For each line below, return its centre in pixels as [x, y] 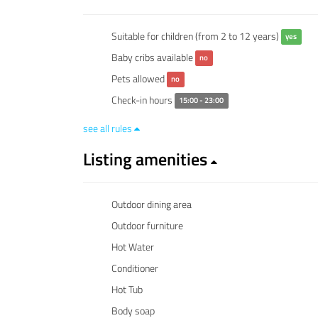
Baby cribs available [153, 57]
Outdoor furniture [147, 225]
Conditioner [135, 268]
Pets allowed [139, 78]
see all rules [109, 128]
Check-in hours [143, 99]
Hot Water [133, 246]
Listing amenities [147, 159]
